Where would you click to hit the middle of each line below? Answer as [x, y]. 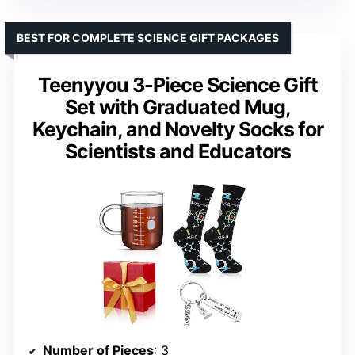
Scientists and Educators [177, 151]
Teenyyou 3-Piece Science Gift [177, 84]
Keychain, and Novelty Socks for [177, 129]
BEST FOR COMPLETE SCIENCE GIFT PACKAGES [148, 37]
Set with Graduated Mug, [177, 107]
